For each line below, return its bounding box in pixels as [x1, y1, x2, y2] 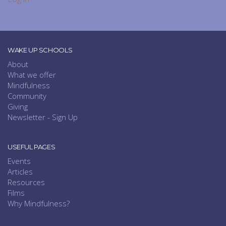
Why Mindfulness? [8, 198, 70, 209]
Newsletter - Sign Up [8, 112, 78, 123]
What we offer [8, 70, 56, 80]
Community [8, 91, 46, 101]
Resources [8, 177, 45, 188]
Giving [8, 101, 28, 112]
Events [8, 156, 31, 166]
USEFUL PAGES [8, 143, 55, 151]
